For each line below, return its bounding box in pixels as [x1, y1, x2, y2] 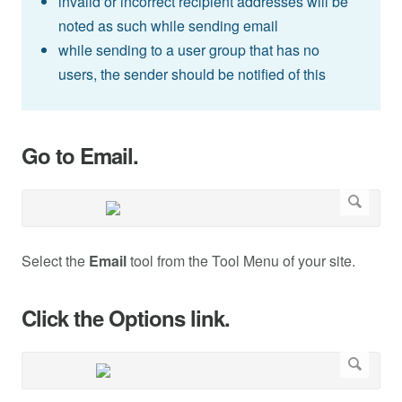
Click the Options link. [22, 302, 230, 334]
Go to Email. [22, 140, 138, 171]
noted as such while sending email [57, 15, 278, 37]
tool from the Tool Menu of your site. [127, 250, 355, 272]
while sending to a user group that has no [57, 39, 319, 61]
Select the [22, 250, 89, 272]
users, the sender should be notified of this [57, 64, 326, 85]
